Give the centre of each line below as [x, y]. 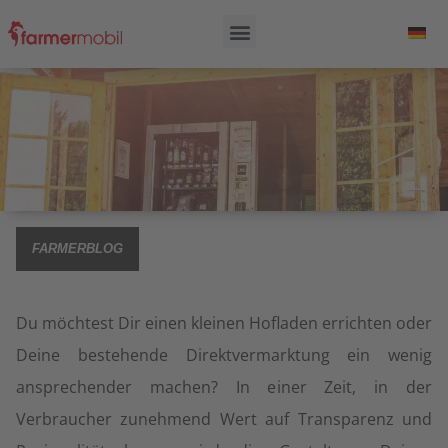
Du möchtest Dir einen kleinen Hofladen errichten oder [224, 323]
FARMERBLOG [77, 248]
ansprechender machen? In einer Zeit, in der [224, 387]
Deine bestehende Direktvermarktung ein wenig [224, 355]
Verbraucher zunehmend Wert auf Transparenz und [224, 419]
